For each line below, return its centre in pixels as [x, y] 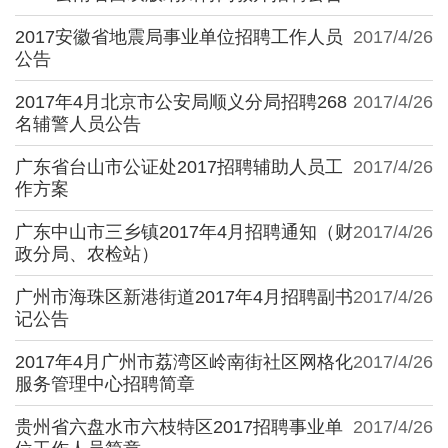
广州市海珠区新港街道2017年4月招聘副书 [184, 296]
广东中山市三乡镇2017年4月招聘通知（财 [184, 231]
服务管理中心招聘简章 [105, 383]
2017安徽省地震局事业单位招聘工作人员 [179, 36]
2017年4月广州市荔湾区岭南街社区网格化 [184, 361]
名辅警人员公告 [78, 123]
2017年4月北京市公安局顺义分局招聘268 [181, 101]
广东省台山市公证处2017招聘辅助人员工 [179, 166]
